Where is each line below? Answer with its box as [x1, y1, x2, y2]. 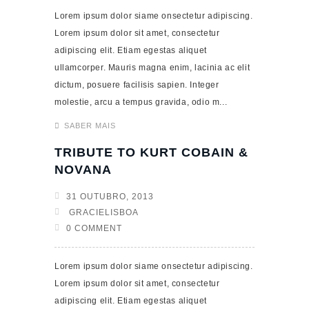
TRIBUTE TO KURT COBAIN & [54, 146, 248, 159]
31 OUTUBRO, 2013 [66, 192, 154, 201]
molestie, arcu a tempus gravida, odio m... [54, 97, 228, 107]
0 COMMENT [66, 223, 122, 233]
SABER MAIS [64, 121, 116, 130]
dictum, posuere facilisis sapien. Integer [54, 80, 219, 90]
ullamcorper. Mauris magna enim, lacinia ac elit [54, 63, 250, 72]
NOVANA [54, 163, 112, 177]
